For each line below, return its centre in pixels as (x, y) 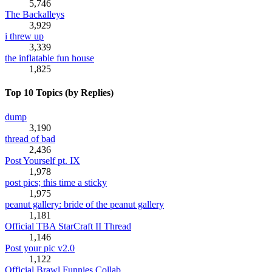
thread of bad (30, 138)
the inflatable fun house (49, 58)
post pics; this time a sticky (56, 182)
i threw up (24, 36)
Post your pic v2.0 (40, 248)
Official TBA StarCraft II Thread (68, 226)
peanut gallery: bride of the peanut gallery (84, 204)
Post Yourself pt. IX (42, 160)
